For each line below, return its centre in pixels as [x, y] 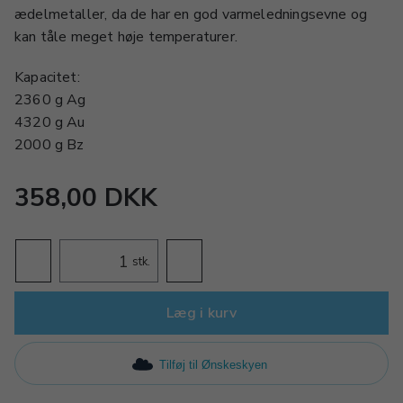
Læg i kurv [201, 313]
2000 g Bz [49, 145]
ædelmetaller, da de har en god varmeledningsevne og [191, 14]
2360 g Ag [50, 100]
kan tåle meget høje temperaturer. [126, 37]
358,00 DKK [86, 198]
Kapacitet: [47, 77]
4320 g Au [50, 122]
